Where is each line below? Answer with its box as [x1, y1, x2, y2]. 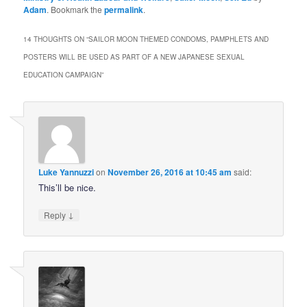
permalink [104, 3, 144, 16]
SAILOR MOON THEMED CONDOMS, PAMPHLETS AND [88, 34, 269, 44]
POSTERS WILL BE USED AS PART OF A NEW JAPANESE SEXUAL [23, 51, 245, 62]
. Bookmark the [47, 3, 105, 15]
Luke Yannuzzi [38, 166, 95, 179]
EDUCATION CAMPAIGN [23, 69, 102, 79]
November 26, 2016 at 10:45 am [108, 166, 232, 179]
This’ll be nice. [38, 181, 97, 195]
